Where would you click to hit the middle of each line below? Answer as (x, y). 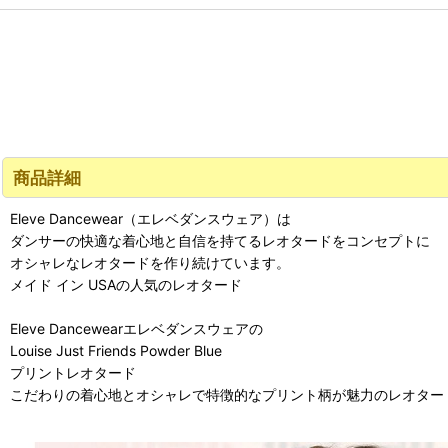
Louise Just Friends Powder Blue (116, 350)
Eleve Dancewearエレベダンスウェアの (136, 328)
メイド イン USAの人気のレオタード (126, 284)
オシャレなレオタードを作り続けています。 (150, 262)
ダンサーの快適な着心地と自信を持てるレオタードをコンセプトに (220, 240)
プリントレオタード (73, 372)
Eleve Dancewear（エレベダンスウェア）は (150, 218)
